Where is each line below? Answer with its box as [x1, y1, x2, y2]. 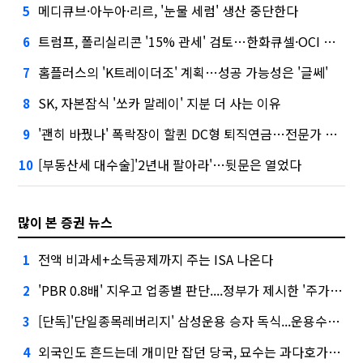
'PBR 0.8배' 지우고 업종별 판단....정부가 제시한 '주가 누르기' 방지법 [38, 280, 331, 301]
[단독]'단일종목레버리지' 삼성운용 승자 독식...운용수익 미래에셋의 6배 [38, 311, 328, 331]
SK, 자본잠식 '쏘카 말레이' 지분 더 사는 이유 [38, 93, 282, 113]
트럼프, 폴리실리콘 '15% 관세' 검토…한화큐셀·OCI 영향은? [38, 32, 324, 52]
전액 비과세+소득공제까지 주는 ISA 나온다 [38, 250, 274, 270]
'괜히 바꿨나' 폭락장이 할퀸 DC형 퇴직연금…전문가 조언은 [38, 124, 326, 144]
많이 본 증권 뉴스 [18, 212, 113, 233]
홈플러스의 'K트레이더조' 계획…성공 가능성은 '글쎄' [38, 62, 329, 83]
